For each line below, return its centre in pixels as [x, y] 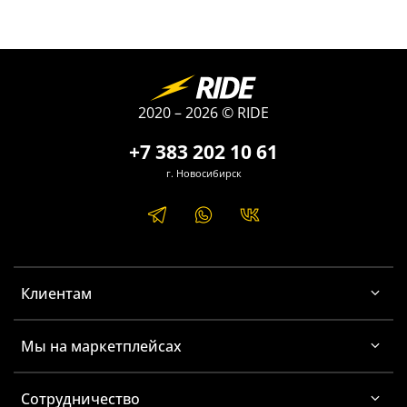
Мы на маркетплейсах [101, 347]
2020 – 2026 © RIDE [203, 113]
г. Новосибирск [203, 174]
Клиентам [56, 294]
